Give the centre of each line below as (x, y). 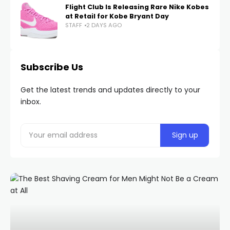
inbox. (31, 102)
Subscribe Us (52, 67)
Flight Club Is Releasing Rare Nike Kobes (137, 7)
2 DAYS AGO (104, 25)
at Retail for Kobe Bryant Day (117, 16)
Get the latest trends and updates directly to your (110, 90)
